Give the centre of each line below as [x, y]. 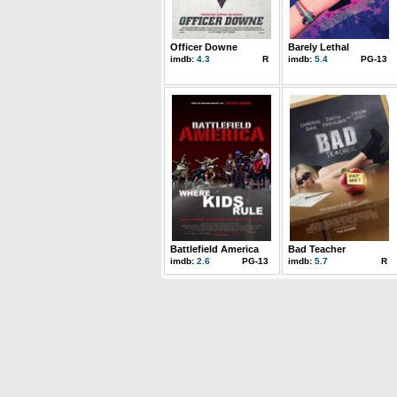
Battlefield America [214, 249]
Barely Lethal [319, 47]
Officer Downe [204, 47]
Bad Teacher [317, 249]
